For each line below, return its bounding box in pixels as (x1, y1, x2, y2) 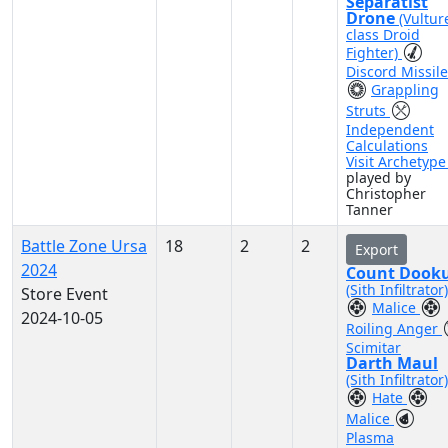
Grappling (371, 80, 439, 99)
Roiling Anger (346, 319, 442, 338)
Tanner (346, 200, 393, 219)
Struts (346, 101, 390, 120)
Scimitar (346, 338, 401, 357)
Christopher (346, 184, 426, 203)
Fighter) (346, 43, 402, 62)
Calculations (346, 136, 428, 155)
